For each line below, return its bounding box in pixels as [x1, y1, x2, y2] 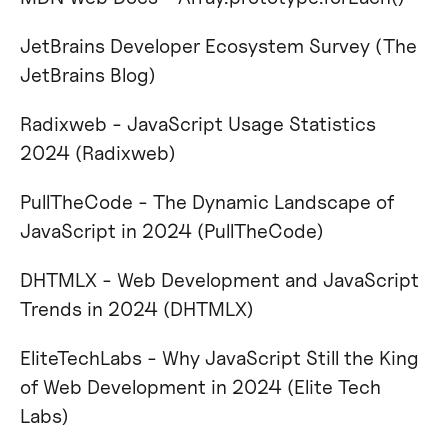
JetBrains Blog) [19, 62, 156, 86]
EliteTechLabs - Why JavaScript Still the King [19, 345, 419, 369]
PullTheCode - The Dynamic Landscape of [19, 189, 394, 213]
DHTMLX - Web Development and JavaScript [19, 267, 419, 291]
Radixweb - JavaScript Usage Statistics [19, 111, 376, 135]
